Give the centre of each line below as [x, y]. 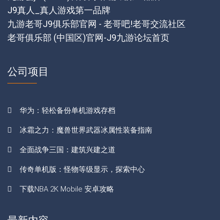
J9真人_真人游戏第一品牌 [59, 10]
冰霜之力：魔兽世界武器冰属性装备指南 [86, 130]
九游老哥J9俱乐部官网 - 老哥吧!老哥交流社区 [96, 24]
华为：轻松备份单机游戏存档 [68, 110]
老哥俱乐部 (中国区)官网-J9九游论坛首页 [88, 37]
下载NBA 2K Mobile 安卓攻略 [67, 189]
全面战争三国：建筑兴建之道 [68, 150]
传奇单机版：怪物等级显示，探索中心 [82, 169]
